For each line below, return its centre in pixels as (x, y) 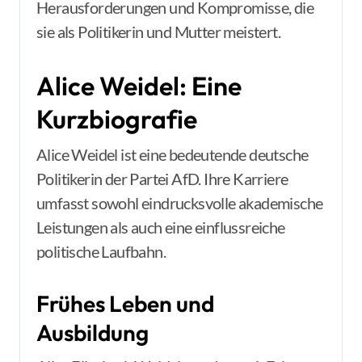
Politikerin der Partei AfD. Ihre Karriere (162, 179)
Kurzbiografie (117, 119)
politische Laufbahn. (101, 251)
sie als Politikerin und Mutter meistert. (158, 32)
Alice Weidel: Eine (139, 86)
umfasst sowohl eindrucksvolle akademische (180, 203)
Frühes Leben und (125, 303)
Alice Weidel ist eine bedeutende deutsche (173, 154)
